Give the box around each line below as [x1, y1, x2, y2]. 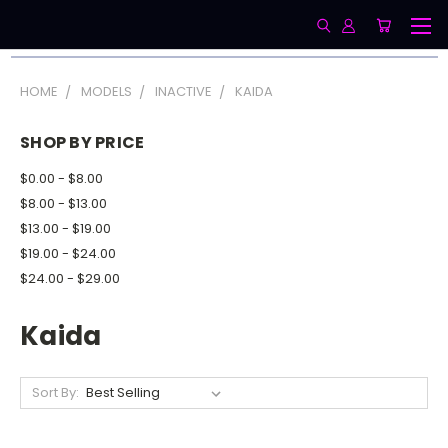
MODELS [81, 82, 132, 101]
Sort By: [31, 382, 79, 402]
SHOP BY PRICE [20, 131, 145, 154]
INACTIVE [155, 82, 212, 101]
